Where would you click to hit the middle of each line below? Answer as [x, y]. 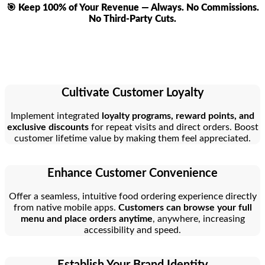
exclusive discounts [48, 127]
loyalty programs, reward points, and [178, 116]
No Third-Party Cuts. [132, 19]
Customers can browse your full [185, 207]
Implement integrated [56, 116]
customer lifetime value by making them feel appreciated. [132, 138]
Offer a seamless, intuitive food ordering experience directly [132, 196]
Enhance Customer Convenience [132, 173]
